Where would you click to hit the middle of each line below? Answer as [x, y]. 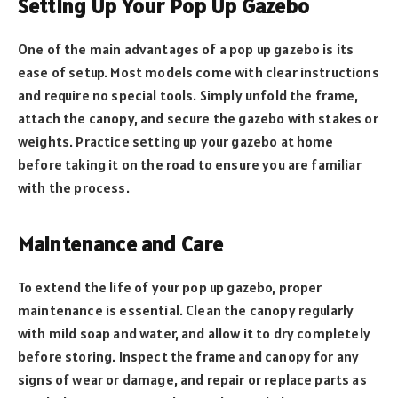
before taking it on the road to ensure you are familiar [190, 165]
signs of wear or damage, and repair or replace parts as [192, 379]
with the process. [74, 188]
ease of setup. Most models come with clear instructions [199, 72]
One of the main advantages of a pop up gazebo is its [186, 49]
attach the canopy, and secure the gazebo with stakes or [198, 119]
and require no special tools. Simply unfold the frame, [188, 96]
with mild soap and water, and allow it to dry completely [194, 333]
